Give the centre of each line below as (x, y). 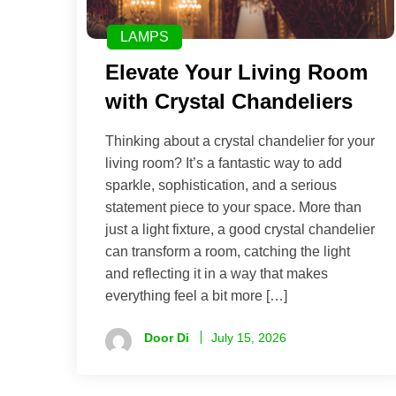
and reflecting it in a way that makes (217, 274)
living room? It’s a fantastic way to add (224, 164)
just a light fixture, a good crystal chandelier (240, 230)
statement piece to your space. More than (233, 208)
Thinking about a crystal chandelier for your (240, 141)
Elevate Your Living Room (236, 72)
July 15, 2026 (249, 338)
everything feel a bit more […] (196, 296)
